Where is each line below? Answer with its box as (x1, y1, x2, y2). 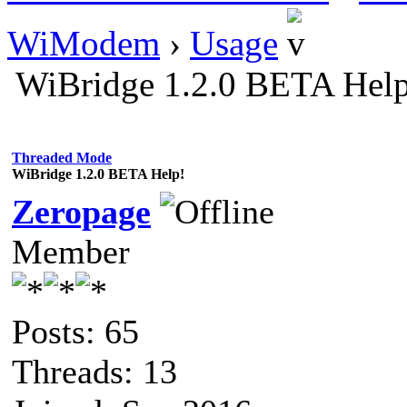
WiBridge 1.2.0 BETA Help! (12, 165, 184, 182)
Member (12, 232, 130, 271)
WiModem (7, 23, 160, 63)
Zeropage (12, 192, 151, 231)
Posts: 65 (12, 312, 139, 351)
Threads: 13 (12, 352, 177, 391)
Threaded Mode (12, 149, 112, 165)
